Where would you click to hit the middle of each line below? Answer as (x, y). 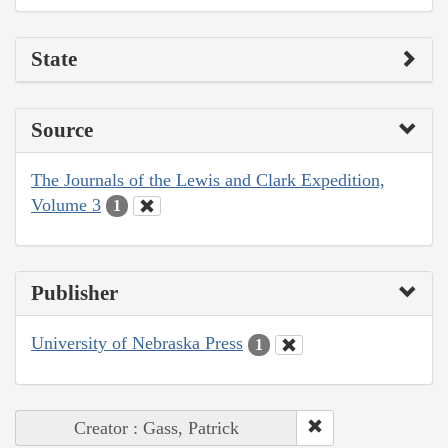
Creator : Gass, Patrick (156, 427)
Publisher (74, 293)
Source (62, 129)
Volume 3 (66, 204)
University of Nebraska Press (137, 343)
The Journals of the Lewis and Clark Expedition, (208, 179)
